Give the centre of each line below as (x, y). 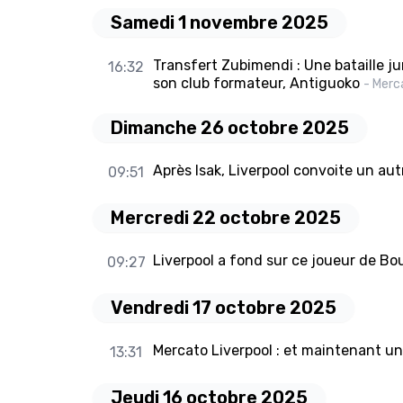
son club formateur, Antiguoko (256, 84)
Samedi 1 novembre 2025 (219, 23)
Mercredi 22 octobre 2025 (226, 218)
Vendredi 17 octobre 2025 (224, 308)
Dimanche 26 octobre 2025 (230, 128)
